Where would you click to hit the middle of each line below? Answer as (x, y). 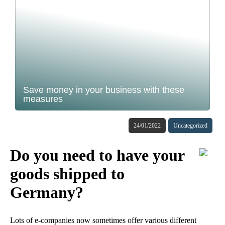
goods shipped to (67, 174)
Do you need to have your (97, 155)
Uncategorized (190, 126)
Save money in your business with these (104, 90)
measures (43, 99)
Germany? (47, 193)
